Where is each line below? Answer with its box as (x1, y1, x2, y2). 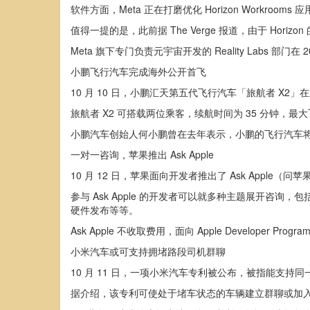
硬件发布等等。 (71, 203, 138, 217)
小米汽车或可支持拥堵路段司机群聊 (71, 244, 226, 258)
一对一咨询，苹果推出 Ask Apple (71, 147, 214, 161)
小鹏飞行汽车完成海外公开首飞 (71, 64, 206, 78)
